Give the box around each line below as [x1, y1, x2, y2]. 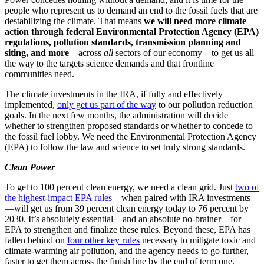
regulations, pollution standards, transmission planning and [5, 37, 241, 48]
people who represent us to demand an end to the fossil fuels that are [5, 5, 258, 16]
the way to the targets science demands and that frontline [5, 58, 214, 69]
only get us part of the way [57, 100, 156, 110]
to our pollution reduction [156, 100, 253, 110]
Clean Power [5, 162, 57, 173]
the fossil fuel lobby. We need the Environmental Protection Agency [5, 131, 256, 142]
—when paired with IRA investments [112, 193, 250, 203]
